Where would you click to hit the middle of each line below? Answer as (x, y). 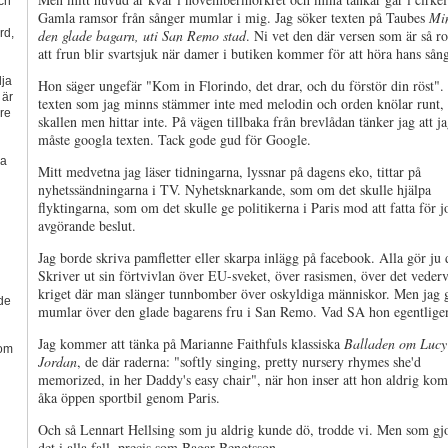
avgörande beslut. (87, 225)
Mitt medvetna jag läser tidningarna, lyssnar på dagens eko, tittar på (229, 171)
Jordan (57, 361)
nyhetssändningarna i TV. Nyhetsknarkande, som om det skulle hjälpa (234, 189)
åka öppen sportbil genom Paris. (129, 397)
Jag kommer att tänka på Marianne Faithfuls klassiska (191, 343)
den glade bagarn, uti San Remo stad (142, 35)
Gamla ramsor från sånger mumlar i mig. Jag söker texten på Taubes (233, 17)
